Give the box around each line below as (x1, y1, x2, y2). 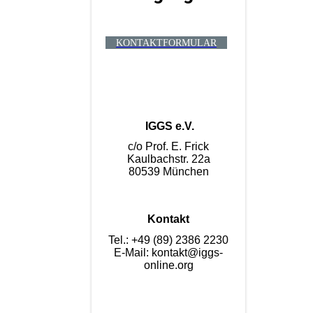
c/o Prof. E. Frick (128, 140, 209, 153)
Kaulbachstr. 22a (126, 153, 210, 166)
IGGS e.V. (145, 120, 194, 133)
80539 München (128, 166, 209, 178)
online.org (143, 259, 194, 271)
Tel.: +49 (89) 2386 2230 (108, 233, 228, 246)
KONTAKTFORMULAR (116, 37, 217, 48)
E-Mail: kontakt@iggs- (114, 246, 223, 259)
